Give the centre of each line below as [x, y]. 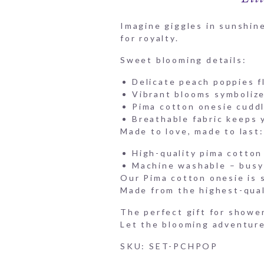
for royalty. [150, 38]
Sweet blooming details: [184, 60]
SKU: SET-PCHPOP [169, 246]
